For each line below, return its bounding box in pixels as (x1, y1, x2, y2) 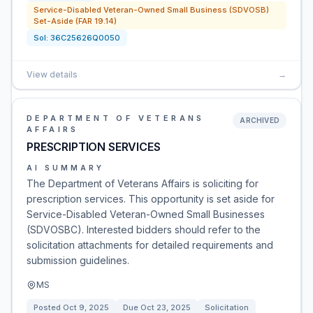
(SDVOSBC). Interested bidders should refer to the (27, 224, 261, 235)
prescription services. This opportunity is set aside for (27, 193, 275, 205)
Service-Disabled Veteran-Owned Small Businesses (27, 208, 265, 220)
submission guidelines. (27, 254, 129, 266)
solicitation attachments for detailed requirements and (27, 239, 273, 251)
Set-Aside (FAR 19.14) (34, 16, 117, 26)
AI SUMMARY (27, 163, 104, 172)
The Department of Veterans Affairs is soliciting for (27, 177, 259, 189)
